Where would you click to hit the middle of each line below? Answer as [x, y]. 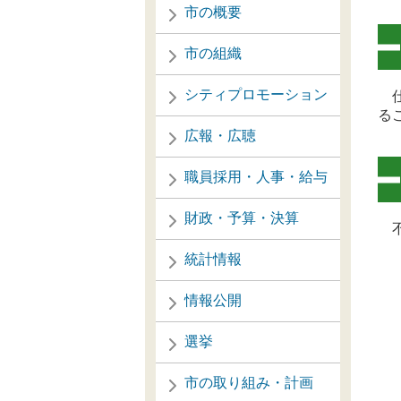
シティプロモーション [256, 94]
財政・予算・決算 [242, 218]
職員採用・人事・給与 [256, 177]
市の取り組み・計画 [249, 383]
